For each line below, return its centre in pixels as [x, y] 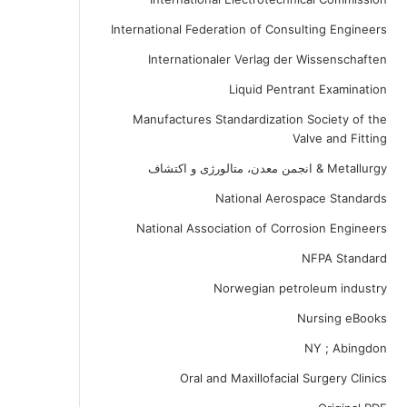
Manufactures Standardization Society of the [259, 119]
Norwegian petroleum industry [300, 288]
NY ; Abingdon [345, 348]
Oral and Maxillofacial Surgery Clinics [283, 378]
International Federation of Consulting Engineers [248, 29]
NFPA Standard [344, 258]
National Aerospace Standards [301, 198]
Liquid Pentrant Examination [308, 89]
